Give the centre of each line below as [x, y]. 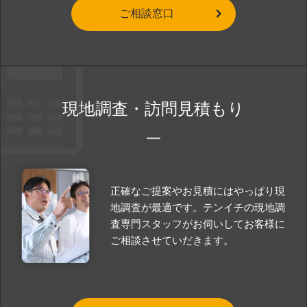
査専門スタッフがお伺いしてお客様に [198, 224]
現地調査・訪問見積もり [153, 109]
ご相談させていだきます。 [172, 240]
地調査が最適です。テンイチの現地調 [198, 207]
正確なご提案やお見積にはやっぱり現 [198, 191]
